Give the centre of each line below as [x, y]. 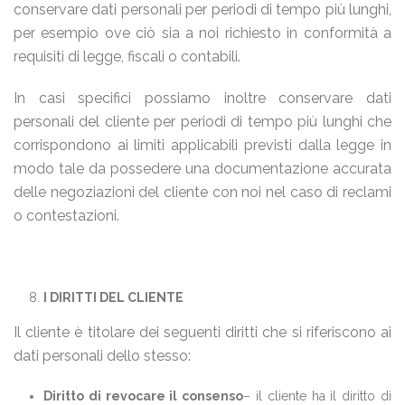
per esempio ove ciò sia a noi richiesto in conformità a [202, 33]
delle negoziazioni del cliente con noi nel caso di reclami [202, 192]
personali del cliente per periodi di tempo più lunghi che [202, 122]
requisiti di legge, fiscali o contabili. [127, 57]
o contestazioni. [66, 216]
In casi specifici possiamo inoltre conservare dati [202, 98]
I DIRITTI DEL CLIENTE [113, 297]
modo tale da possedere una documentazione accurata [202, 169]
